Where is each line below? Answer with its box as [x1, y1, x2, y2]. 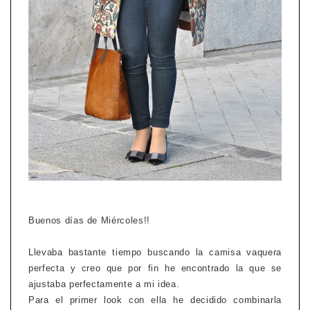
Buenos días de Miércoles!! [28, 215, 150, 226]
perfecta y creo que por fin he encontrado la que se [28, 262, 282, 273]
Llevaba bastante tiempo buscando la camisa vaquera [28, 246, 282, 257]
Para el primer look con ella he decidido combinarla [28, 294, 282, 305]
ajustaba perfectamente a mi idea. [28, 278, 180, 289]
